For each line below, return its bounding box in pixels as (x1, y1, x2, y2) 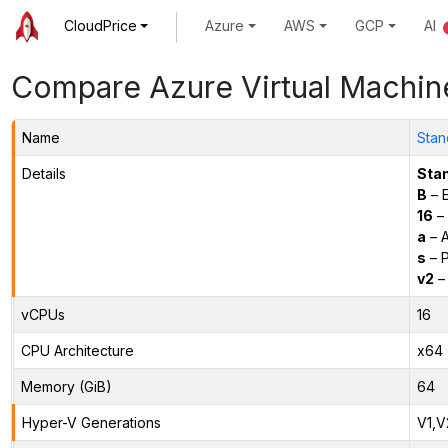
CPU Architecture (20, 341, 134, 359)
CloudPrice (63, 17, 137, 35)
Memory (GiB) (20, 377, 112, 395)
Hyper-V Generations (21, 413, 161, 431)
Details (21, 164, 66, 182)
